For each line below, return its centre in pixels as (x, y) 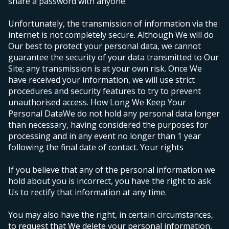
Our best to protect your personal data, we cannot (105, 46)
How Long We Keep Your (138, 102)
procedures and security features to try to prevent (105, 91)
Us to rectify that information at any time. (87, 192)
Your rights (162, 147)
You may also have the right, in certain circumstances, (111, 215)
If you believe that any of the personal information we (112, 170)
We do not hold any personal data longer (141, 114)
